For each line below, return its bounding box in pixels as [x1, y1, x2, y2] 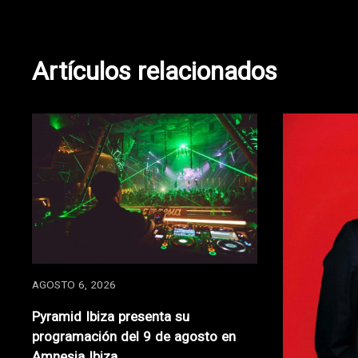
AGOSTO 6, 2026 [32, 277, 116, 295]
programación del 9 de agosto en [32, 327, 236, 349]
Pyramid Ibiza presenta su [32, 307, 189, 329]
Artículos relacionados [32, 54, 277, 94]
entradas [31, 34, 128, 74]
